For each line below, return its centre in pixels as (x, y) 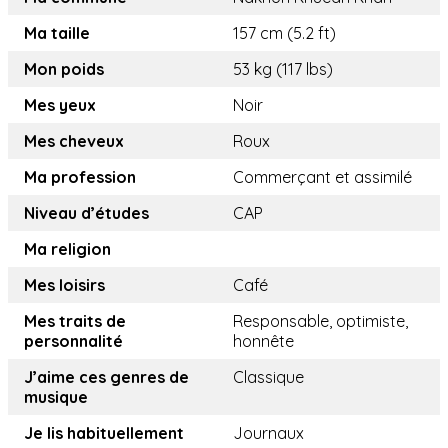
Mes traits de (75, 321)
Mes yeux (60, 105)
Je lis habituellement (104, 433)
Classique (268, 377)
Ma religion (67, 249)
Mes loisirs (64, 285)
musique (56, 397)
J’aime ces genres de (106, 377)
